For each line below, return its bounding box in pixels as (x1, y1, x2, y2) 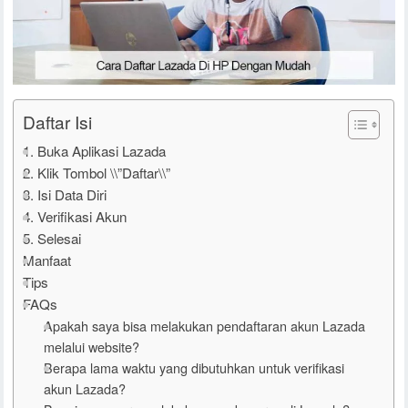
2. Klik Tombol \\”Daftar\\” (23, 163, 171, 183)
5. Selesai (23, 229, 82, 249)
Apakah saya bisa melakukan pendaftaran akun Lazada (44, 316, 366, 336)
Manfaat (23, 250, 72, 270)
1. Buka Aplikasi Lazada (23, 141, 167, 161)
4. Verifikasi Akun (23, 207, 127, 227)
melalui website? (44, 337, 140, 357)
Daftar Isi (23, 109, 93, 135)
